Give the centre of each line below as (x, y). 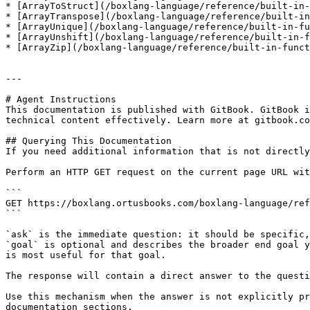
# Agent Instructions (61, 99)
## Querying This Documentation (89, 141)
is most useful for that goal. (86, 255)
